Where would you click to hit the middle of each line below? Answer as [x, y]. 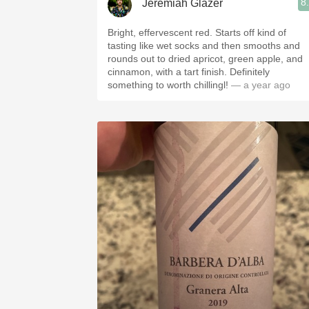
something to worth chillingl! [168, 85]
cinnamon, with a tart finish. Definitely [189, 72]
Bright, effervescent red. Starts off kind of [197, 32]
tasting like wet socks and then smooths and [204, 46]
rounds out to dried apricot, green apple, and [205, 59]
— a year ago [259, 85]
